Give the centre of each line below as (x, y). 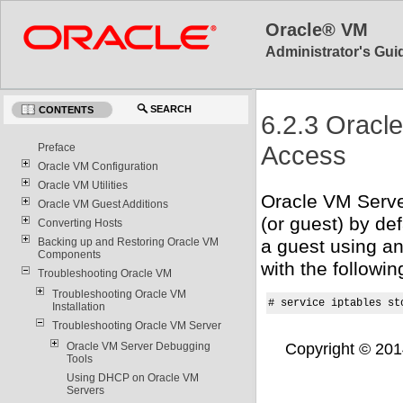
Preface (56, 147)
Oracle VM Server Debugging (138, 346)
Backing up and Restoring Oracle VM (128, 242)
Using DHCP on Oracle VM (132, 377)
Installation (78, 306)
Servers (85, 390)
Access (304, 156)
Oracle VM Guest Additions (103, 204)
